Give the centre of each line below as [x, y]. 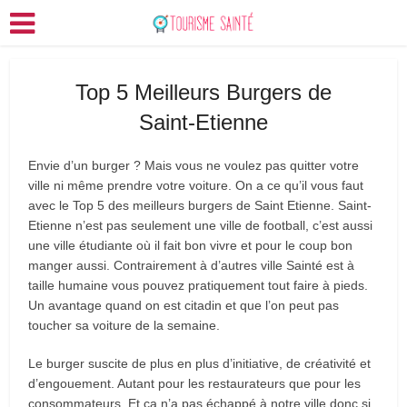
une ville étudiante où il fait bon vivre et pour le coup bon [191, 245]
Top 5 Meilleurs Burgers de [203, 92]
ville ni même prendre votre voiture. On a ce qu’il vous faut [196, 185]
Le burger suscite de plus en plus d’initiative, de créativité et [200, 363]
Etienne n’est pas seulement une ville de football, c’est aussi [201, 225]
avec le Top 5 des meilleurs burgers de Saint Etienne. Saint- [200, 205]
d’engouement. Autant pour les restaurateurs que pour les [195, 383]
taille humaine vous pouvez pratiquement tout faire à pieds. [199, 285]
